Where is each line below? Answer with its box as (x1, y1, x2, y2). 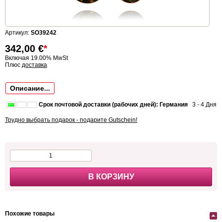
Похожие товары (5, 210, 55, 218)
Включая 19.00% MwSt (5, 55, 68, 62)
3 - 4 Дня (188, 101, 217, 109)
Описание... (10, 84, 50, 93)
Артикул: (5, 29, 31, 37)
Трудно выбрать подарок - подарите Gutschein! (5, 116, 137, 124)
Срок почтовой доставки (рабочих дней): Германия (39, 101, 188, 109)
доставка (22, 61, 47, 69)
